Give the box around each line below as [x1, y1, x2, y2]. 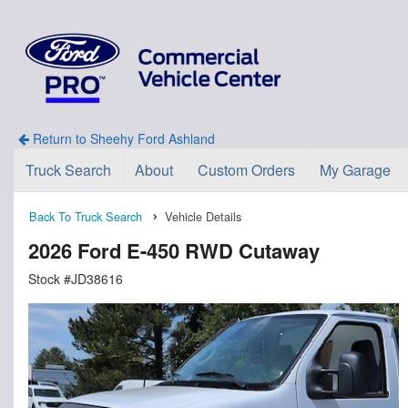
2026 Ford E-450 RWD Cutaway [28, 235, 320, 265]
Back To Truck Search [29, 207, 142, 225]
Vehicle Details [165, 207, 241, 225]
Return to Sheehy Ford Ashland [28, 128, 215, 148]
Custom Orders [197, 158, 295, 180]
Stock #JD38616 [28, 269, 123, 288]
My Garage [319, 158, 391, 180]
